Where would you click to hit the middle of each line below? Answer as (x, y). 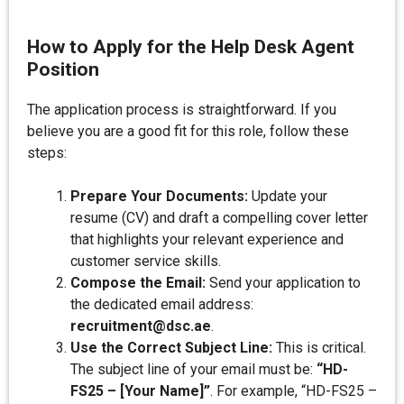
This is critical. (319, 348)
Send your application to (283, 283)
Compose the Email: (138, 283)
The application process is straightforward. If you (182, 110)
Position (63, 69)
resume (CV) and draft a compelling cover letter (219, 218)
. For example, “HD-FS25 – (294, 391)
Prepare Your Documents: (159, 196)
